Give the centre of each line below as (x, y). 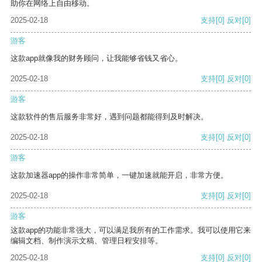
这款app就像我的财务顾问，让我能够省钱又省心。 (96, 58)
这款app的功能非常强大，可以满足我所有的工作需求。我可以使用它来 (131, 230)
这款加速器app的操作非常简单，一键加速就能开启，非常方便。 (119, 175)
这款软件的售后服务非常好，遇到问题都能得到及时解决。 (109, 117)
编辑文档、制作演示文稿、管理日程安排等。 (87, 241)
